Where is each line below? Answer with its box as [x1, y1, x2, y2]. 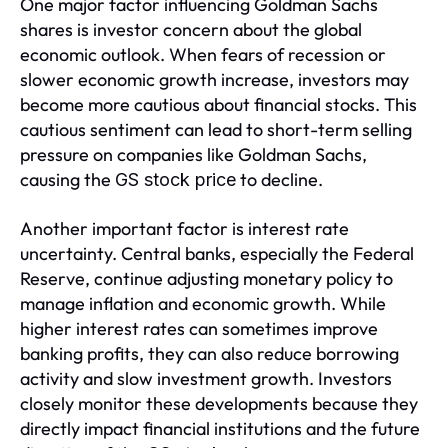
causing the [20, 168, 115, 191]
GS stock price [115, 169, 236, 190]
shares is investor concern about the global [20, 18, 362, 41]
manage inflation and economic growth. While [20, 292, 386, 315]
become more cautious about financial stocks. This [20, 93, 417, 116]
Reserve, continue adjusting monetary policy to [20, 267, 393, 290]
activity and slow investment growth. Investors [20, 367, 392, 390]
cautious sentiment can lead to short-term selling [20, 118, 412, 141]
